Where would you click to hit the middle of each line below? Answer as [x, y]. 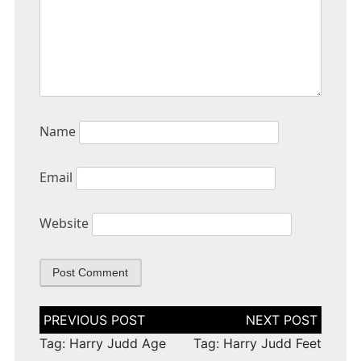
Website [64, 224]
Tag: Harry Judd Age [102, 344]
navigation [71, 328]
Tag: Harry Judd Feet [258, 344]
